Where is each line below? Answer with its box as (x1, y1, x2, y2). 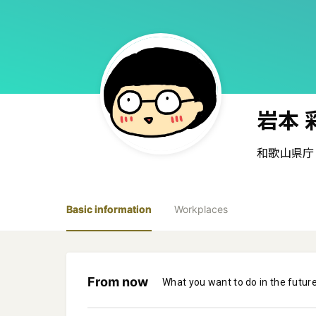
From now (87, 274, 149, 289)
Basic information (66, 203, 152, 215)
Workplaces (174, 203, 229, 215)
